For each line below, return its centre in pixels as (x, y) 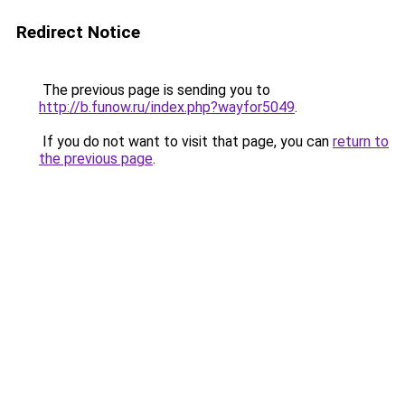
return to (361, 141)
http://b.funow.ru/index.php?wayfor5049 (167, 107)
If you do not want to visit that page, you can (186, 141)
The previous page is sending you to (155, 90)
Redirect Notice (78, 32)
